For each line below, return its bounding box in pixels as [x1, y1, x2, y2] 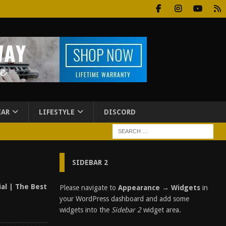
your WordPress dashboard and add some [59, 195, 189, 203]
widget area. [141, 206, 181, 214]
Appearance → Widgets [118, 184, 200, 192]
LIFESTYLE [39, 108, 75, 116]
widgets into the [59, 206, 111, 214]
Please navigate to [59, 184, 118, 192]
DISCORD [104, 108, 136, 116]
